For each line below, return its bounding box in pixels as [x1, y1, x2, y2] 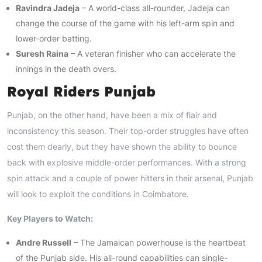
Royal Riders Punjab [7, 82, 156, 100]
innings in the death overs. [16, 63, 116, 74]
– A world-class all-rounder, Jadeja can [80, 2, 230, 13]
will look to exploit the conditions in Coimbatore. [7, 188, 189, 199]
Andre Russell [16, 237, 71, 247]
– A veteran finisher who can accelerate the [68, 48, 236, 58]
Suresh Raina [16, 48, 68, 58]
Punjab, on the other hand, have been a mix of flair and [7, 109, 217, 120]
